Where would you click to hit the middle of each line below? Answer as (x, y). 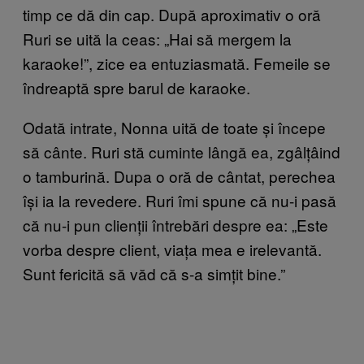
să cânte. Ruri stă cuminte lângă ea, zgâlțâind (182, 151)
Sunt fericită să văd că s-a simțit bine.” (154, 273)
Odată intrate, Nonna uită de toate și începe (174, 127)
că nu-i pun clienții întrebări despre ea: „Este (175, 224)
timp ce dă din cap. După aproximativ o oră (172, 14)
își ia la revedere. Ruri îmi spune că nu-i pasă (180, 200)
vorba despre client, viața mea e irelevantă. (172, 249)
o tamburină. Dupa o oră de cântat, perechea (179, 175)
